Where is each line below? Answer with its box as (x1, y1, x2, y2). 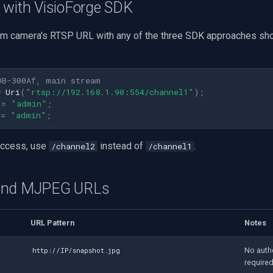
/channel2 (51, 140, 95, 152)
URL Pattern (30, 218, 74, 227)
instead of (97, 140, 146, 152)
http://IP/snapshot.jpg (32, 246, 121, 255)
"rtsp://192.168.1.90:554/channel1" (26, 87, 194, 98)
